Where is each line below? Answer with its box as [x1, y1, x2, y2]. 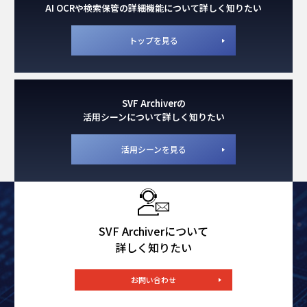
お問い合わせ [131, 273, 176, 285]
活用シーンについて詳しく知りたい [82, 110, 225, 123]
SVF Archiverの [121, 96, 186, 110]
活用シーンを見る [121, 143, 186, 155]
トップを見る [129, 34, 178, 46]
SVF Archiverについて [99, 222, 208, 239]
